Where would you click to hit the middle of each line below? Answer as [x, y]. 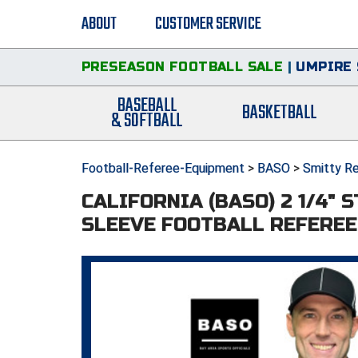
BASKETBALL [280, 113]
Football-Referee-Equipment [163, 168]
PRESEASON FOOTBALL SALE [183, 67]
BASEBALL [147, 105]
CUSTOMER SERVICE [208, 24]
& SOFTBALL [147, 121]
